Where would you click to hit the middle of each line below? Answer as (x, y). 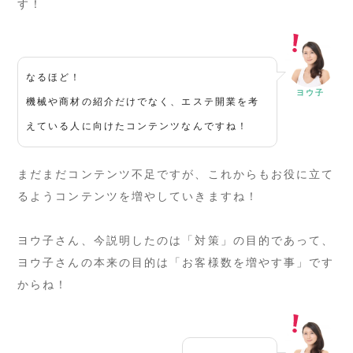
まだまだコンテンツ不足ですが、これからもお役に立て (176, 174)
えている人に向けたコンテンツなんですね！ (137, 126)
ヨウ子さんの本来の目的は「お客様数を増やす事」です (176, 262)
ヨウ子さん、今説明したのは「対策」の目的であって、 (176, 240)
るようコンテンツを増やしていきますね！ (138, 196)
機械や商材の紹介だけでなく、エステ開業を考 (143, 101)
